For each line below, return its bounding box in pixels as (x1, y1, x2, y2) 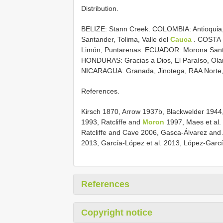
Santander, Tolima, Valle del (81, 35, 170, 44)
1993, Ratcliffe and (81, 118, 142, 126)
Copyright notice (81, 208, 152, 218)
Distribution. (81, 4, 118, 13)
